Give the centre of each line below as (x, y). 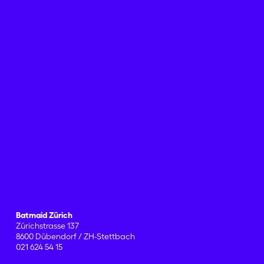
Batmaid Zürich (44, 215)
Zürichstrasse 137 (47, 226)
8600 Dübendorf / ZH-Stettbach (75, 236)
